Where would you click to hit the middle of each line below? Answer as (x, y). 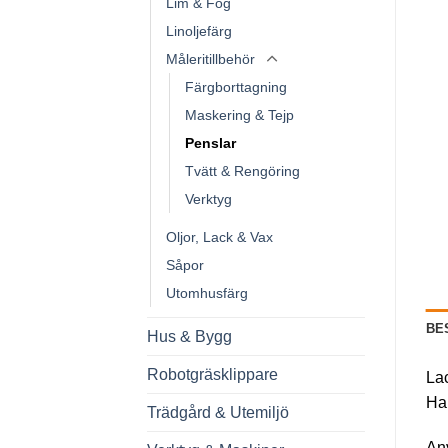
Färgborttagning (236, 87)
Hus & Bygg (189, 337)
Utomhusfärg (207, 293)
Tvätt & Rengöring (242, 171)
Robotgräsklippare (212, 375)
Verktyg (208, 199)
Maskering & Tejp (239, 115)
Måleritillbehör (210, 59)
